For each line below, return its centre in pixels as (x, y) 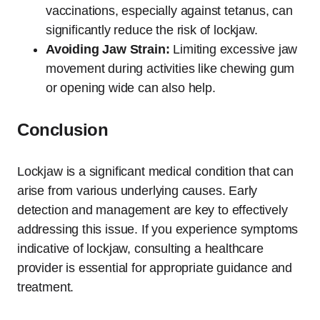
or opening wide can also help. (131, 87)
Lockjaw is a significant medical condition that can (155, 171)
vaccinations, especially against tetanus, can (169, 10)
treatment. (46, 287)
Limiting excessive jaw (234, 49)
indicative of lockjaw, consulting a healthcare (140, 248)
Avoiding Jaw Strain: (108, 49)
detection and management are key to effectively (152, 210)
